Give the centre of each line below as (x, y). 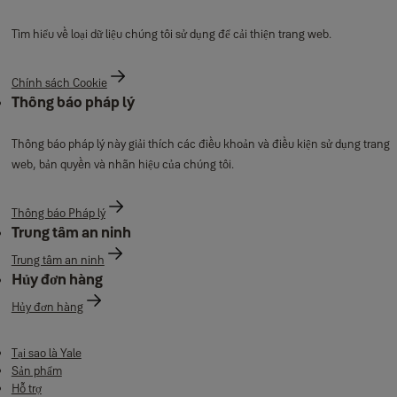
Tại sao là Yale (46, 353)
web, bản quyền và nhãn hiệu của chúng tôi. (122, 164)
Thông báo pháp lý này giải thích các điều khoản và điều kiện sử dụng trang (200, 144)
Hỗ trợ (26, 388)
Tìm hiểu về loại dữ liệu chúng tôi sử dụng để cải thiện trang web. (172, 34)
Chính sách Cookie (59, 82)
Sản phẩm (36, 370)
